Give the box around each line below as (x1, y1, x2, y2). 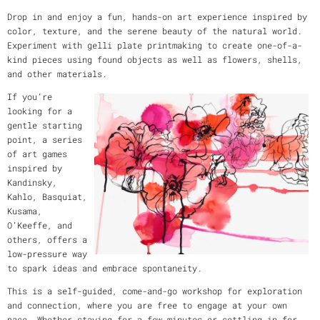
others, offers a (7, 234, 87, 246)
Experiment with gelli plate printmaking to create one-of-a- (7, 39, 302, 51)
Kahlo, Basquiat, (7, 191, 87, 203)
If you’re (7, 91, 52, 103)
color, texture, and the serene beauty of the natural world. (7, 25, 302, 37)
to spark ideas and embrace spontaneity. (7, 262, 202, 274)
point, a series (7, 134, 82, 146)
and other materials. (7, 68, 107, 80)
